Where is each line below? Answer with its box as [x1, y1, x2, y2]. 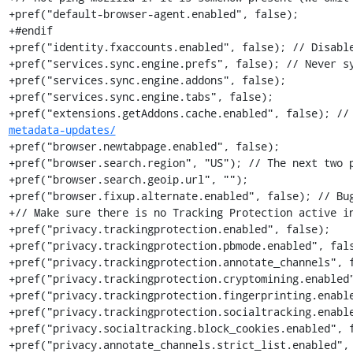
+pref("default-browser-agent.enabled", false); [8, 6, 299, 21]
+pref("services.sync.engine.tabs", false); [8, 89, 273, 104]
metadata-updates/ [8, 122, 116, 137]
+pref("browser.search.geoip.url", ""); [8, 172, 248, 187]
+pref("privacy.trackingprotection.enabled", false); [8, 221, 330, 236]
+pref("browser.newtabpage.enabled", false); [8, 139, 280, 154]
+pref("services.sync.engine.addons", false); [8, 72, 286, 87]
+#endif [8, 23, 53, 38]
